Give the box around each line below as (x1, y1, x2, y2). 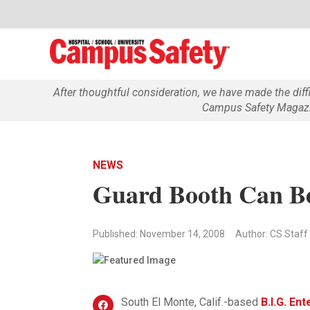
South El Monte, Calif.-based (120, 295, 261, 309)
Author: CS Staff (235, 228, 309, 239)
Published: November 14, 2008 (93, 228, 226, 239)
